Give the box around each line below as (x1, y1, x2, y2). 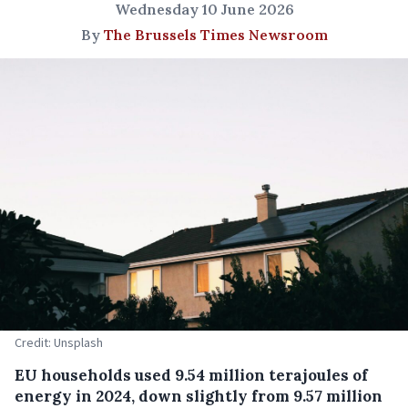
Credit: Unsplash (15, 333, 103, 351)
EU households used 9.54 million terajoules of (15, 364, 368, 385)
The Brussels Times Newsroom (103, 25, 328, 44)
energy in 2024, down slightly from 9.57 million (15, 385, 382, 406)
